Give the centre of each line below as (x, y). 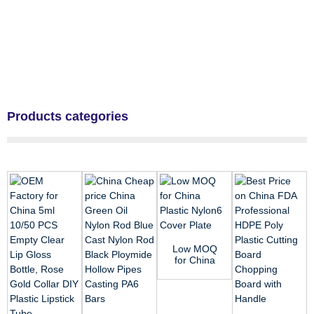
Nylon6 (194, 282)
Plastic (194, 271)
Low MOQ (194, 248)
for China (194, 260)
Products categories (68, 116)
